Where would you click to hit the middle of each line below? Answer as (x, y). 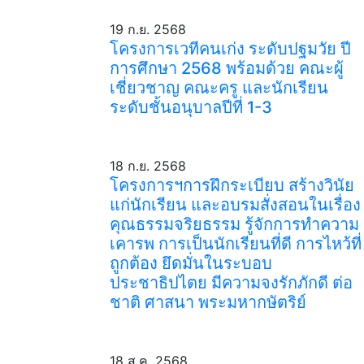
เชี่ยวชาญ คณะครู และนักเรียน (219, 88)
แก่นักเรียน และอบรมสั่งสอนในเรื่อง (235, 205)
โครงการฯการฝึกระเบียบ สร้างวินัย (232, 185)
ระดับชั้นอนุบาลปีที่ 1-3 (191, 107)
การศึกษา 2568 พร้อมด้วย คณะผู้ (226, 68)
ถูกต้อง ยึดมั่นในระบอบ (191, 263)
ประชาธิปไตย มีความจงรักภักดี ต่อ (231, 283)
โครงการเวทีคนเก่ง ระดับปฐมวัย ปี (230, 49)
